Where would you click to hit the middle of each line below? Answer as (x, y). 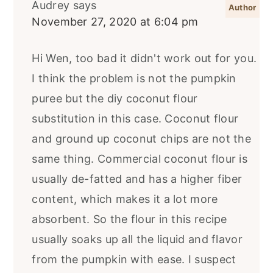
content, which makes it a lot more (125, 199)
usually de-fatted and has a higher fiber (137, 179)
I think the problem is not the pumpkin (134, 78)
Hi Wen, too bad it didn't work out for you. (144, 58)
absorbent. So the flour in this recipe (129, 219)
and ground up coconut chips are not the (142, 138)
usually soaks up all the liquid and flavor (137, 239)
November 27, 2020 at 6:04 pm (115, 21)
